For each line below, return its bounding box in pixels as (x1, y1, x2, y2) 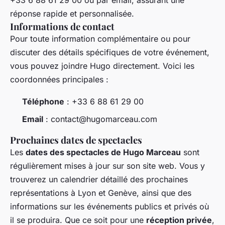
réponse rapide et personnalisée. (10, 9, 134, 19)
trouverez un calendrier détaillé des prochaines (10, 174, 188, 184)
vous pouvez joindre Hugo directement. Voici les (10, 61, 194, 71)
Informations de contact (10, 20, 115, 33)
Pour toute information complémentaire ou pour (10, 34, 190, 44)
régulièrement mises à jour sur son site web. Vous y (10, 160, 205, 171)
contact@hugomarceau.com (51, 114, 157, 124)
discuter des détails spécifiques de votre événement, (10, 47, 209, 58)
